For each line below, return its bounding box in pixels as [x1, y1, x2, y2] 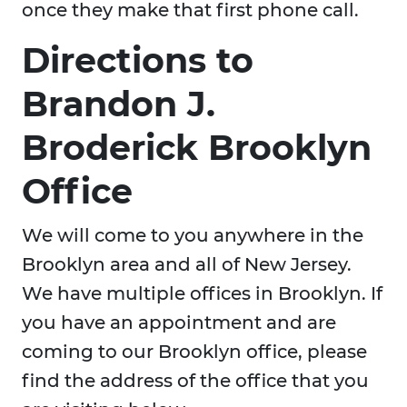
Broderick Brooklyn [22, 126, 372, 170]
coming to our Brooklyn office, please [22, 341, 367, 363]
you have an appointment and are [22, 312, 336, 334]
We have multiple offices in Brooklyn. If [22, 283, 382, 305]
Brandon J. [22, 83, 215, 126]
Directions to [22, 39, 253, 83]
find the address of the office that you [22, 370, 369, 392]
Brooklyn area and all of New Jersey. [22, 253, 352, 276]
